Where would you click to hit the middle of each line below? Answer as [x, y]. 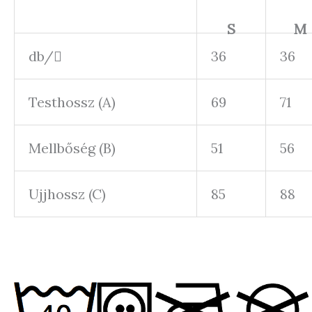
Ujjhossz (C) [67, 194]
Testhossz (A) [72, 102]
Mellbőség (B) [72, 148]
